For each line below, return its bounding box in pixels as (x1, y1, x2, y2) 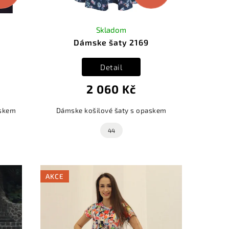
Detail (100, 62, 123, 72)
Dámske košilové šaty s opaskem (56, 106, 167, 115)
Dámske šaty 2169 (74, 37, 149, 48)
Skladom (96, 25, 127, 35)
